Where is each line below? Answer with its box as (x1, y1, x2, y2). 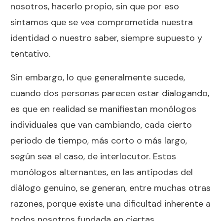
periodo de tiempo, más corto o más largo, (10, 134, 187, 147)
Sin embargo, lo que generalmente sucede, (10, 71, 185, 83)
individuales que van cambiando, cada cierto (10, 118, 192, 131)
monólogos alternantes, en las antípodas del (10, 166, 193, 178)
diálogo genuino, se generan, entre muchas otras (10, 182, 211, 194)
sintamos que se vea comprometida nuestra (10, 16, 193, 28)
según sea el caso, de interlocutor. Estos (10, 150, 176, 162)
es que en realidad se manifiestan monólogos (10, 103, 196, 115)
